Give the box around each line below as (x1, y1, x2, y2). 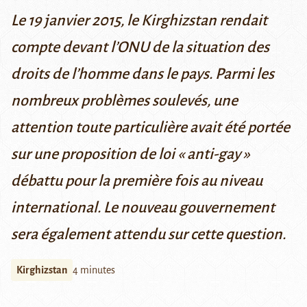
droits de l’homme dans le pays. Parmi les (11, 66, 274, 83)
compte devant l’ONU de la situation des (11, 39, 269, 56)
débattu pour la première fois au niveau (11, 173, 262, 190)
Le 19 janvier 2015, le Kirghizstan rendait (11, 12, 267, 29)
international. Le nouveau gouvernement (11, 199, 275, 217)
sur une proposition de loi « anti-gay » (11, 146, 250, 163)
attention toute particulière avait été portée (11, 119, 290, 136)
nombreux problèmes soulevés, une (11, 93, 238, 110)
